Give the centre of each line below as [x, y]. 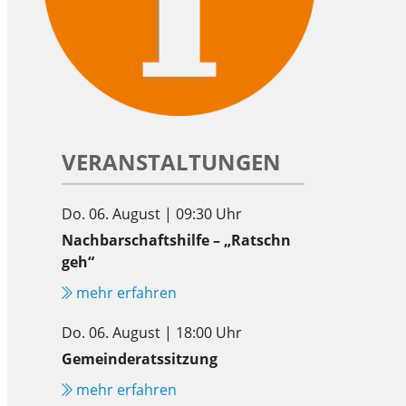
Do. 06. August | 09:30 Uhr [152, 213]
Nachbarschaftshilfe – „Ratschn [176, 240]
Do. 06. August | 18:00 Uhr [152, 332]
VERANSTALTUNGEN [171, 162]
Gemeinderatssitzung [140, 358]
